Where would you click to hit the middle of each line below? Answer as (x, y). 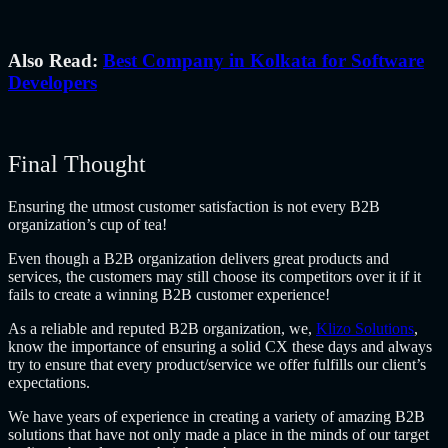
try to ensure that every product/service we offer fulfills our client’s (217, 364)
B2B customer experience (243, 294)
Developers (52, 83)
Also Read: (55, 61)
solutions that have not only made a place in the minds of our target (218, 434)
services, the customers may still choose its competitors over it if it (214, 276)
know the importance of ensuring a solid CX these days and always (220, 346)
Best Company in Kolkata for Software (263, 61)
